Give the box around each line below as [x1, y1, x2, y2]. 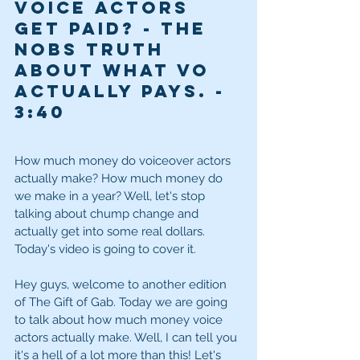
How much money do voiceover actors [14, 153, 234, 169]
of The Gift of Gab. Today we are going [14, 295, 231, 310]
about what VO [14, 59, 218, 82]
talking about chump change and [14, 207, 202, 222]
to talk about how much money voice [14, 313, 226, 328]
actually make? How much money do [14, 171, 226, 186]
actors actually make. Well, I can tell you [14, 330, 240, 346]
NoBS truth [14, 39, 172, 61]
